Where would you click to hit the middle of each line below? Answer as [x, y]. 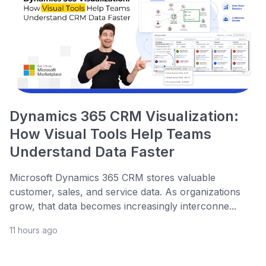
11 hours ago [34, 230]
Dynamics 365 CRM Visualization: [124, 116]
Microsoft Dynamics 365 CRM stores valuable [113, 178]
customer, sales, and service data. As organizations [125, 192]
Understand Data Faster [92, 152]
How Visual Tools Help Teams [110, 134]
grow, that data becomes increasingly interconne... [123, 206]
